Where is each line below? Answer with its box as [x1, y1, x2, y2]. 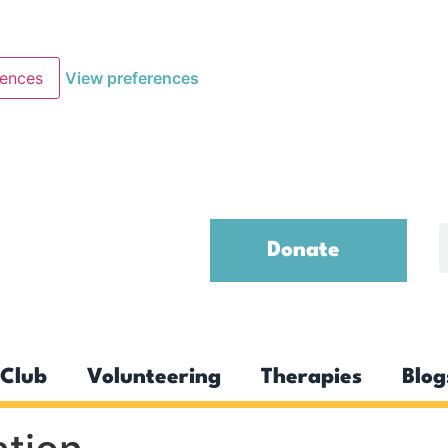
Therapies [261, 366, 362, 388]
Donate [266, 239, 340, 261]
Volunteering [87, 366, 221, 388]
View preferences [65, 67, 199, 88]
